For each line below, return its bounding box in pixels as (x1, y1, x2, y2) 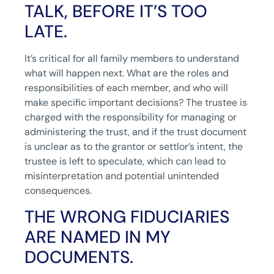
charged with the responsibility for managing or (24, 110, 237, 124)
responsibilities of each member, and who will (24, 81, 228, 94)
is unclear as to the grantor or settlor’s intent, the (24, 139, 243, 153)
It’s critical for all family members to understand (24, 51, 239, 65)
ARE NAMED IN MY (24, 226, 171, 249)
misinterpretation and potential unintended (24, 169, 219, 182)
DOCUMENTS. (24, 246, 133, 269)
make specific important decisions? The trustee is (24, 95, 247, 109)
